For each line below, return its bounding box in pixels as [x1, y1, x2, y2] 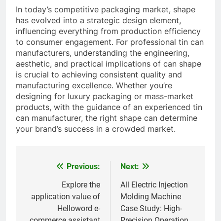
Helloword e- [57, 203, 100, 213]
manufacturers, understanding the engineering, [16, 47, 189, 58]
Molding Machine [120, 191, 181, 201]
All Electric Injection [120, 180, 188, 189]
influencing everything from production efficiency [16, 26, 201, 36]
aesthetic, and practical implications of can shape [16, 58, 201, 69]
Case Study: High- [120, 203, 182, 213]
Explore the [62, 180, 100, 189]
